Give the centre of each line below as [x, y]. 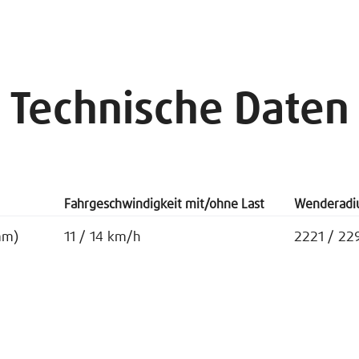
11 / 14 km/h [103, 237]
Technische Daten [179, 112]
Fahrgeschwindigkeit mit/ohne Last [164, 204]
